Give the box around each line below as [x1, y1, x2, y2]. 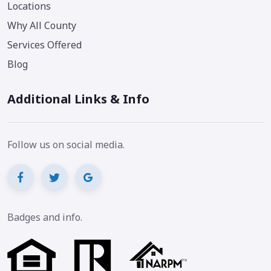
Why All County [7, 18, 76, 32]
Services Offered [7, 38, 82, 51]
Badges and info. [7, 210, 82, 224]
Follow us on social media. [7, 137, 125, 151]
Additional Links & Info [7, 90, 149, 107]
